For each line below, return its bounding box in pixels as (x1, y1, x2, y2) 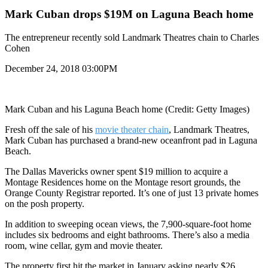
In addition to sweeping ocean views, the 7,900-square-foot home (5, 218, 251, 229)
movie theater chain (95, 124, 169, 135)
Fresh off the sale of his (5, 124, 95, 135)
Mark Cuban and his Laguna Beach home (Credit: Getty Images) (5, 103, 249, 114)
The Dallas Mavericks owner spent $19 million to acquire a (5, 166, 228, 176)
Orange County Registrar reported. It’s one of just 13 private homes (5, 187, 258, 198)
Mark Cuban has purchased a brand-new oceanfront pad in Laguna (5, 135, 257, 145)
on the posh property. (5, 198, 84, 209)
